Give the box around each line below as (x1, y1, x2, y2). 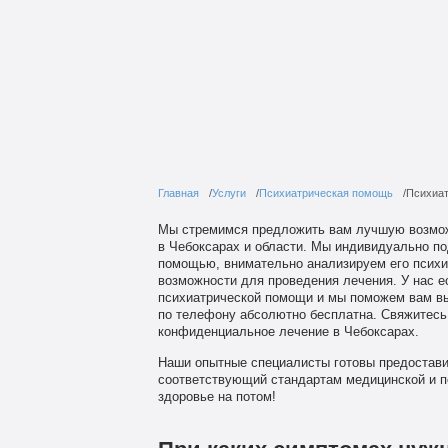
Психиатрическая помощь (258, 186, 393, 199)
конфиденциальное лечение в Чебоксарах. (157, 324, 419, 339)
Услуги (211, 186, 246, 199)
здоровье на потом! (157, 389, 276, 404)
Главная (157, 186, 199, 199)
